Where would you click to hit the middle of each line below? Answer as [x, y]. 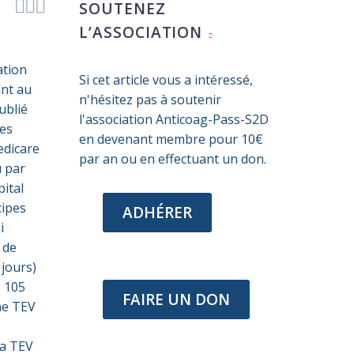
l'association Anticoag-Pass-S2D [174, 119]
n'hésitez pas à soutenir [150, 99]
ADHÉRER [157, 212]
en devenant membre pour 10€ [171, 139]
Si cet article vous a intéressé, [166, 79]
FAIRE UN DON [176, 299]
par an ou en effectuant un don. [173, 158]
